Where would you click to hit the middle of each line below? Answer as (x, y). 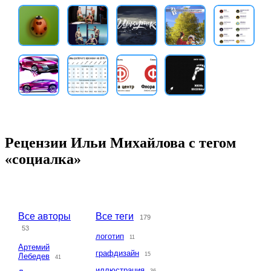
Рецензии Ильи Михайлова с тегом (120, 143)
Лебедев (34, 256)
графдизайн (117, 253)
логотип (110, 237)
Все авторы (44, 217)
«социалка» (43, 159)
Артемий (34, 247)
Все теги (115, 217)
